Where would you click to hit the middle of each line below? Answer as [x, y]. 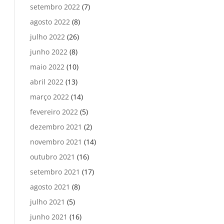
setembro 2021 [55, 172]
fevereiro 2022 [54, 112]
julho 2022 [48, 37]
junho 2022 [49, 52]
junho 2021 [49, 217]
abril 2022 [47, 82]
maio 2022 [47, 67]
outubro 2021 [53, 157]
